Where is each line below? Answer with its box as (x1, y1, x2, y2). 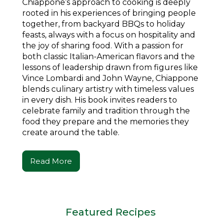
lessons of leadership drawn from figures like (22, 62, 198, 72)
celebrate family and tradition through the (22, 106, 190, 115)
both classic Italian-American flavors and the (22, 51, 195, 61)
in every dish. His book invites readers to (22, 95, 177, 105)
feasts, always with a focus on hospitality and (22, 30, 195, 39)
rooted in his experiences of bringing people (22, 8, 196, 18)
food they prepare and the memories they (22, 116, 189, 126)
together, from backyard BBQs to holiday (22, 19, 185, 29)
